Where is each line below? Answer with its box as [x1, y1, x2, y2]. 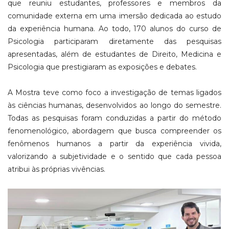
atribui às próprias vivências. [8, 164, 105, 174]
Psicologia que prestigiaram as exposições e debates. [8, 62, 197, 72]
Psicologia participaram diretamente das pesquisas [8, 36, 221, 46]
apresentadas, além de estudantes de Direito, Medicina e [8, 49, 221, 59]
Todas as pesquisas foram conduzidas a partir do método [8, 113, 221, 123]
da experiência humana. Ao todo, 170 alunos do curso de [8, 24, 221, 33]
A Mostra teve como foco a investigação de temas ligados [8, 87, 221, 97]
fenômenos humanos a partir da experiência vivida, [8, 139, 221, 148]
